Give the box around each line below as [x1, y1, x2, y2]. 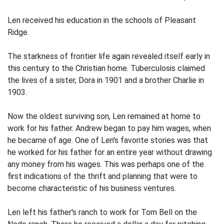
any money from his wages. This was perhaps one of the [7, 159, 204, 169]
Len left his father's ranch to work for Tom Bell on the [7, 207, 197, 217]
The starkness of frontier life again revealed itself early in [7, 51, 210, 61]
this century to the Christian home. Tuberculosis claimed [7, 63, 205, 73]
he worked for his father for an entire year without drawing [7, 147, 212, 157]
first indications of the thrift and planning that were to [7, 171, 197, 181]
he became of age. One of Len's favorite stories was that [7, 135, 208, 145]
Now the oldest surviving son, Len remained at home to [7, 111, 200, 121]
